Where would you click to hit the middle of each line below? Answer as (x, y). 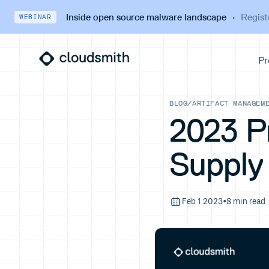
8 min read (246, 201)
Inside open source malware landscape (146, 17)
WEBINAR (35, 17)
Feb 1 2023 (203, 201)
